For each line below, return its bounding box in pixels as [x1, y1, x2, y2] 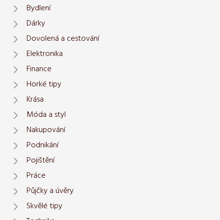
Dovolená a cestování [27, 32, 99, 46]
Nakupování [27, 124, 65, 137]
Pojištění [27, 154, 55, 167]
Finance [27, 63, 52, 76]
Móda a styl [27, 109, 66, 122]
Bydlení [27, 2, 51, 15]
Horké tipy [27, 78, 61, 91]
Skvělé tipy [27, 200, 62, 213]
